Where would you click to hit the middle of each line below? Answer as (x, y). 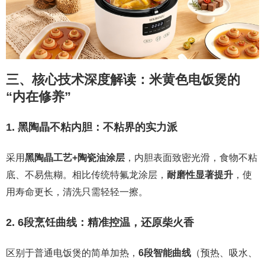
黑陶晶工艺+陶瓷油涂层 (75, 157)
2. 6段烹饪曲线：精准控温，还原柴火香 (100, 222)
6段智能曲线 (165, 253)
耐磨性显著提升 (200, 174)
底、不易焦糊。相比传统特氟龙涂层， (86, 174)
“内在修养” (38, 96)
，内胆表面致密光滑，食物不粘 (191, 157)
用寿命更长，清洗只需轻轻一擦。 (77, 192)
